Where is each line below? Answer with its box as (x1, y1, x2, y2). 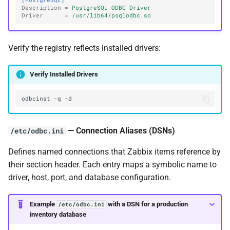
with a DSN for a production (106, 200, 188, 208)
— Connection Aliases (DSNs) (66, 126, 175, 136)
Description (22, 4, 62, 12)
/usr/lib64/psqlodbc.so (72, 12, 151, 20)
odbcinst (22, 94, 51, 102)
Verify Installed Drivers (29, 70, 98, 79)
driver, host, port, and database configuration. (8, 172, 171, 183)
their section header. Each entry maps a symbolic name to (8, 160, 217, 170)
